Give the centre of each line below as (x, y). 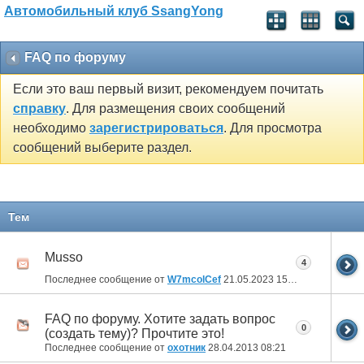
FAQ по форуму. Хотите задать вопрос (160, 318)
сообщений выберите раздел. (102, 148)
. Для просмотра (273, 128)
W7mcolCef (194, 279)
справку (39, 109)
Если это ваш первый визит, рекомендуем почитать (168, 89)
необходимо (51, 128)
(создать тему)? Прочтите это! (134, 333)
